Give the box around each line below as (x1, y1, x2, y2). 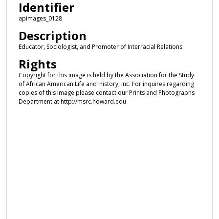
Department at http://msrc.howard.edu (18, 97, 126, 106)
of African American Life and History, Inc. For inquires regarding (18, 80, 194, 88)
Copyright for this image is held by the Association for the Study (18, 71, 194, 80)
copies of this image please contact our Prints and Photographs (18, 88, 195, 97)
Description (18, 27, 87, 44)
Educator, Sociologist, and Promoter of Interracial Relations (18, 43, 182, 51)
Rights (18, 56, 57, 72)
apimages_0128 (18, 14, 62, 22)
